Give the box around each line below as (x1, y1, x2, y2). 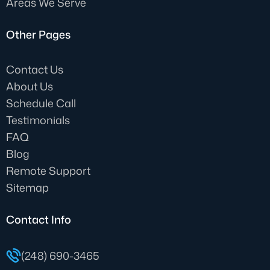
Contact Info (6, 211, 71, 227)
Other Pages (6, 26, 71, 42)
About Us (6, 78, 53, 94)
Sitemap (6, 179, 49, 195)
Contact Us (6, 61, 63, 77)
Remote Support (6, 162, 90, 178)
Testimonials (6, 111, 70, 128)
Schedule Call (6, 95, 76, 111)
